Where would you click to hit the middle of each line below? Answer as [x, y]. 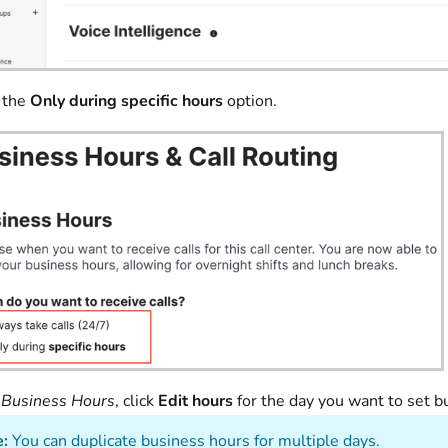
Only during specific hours [126, 101]
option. [252, 101]
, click [136, 400]
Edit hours [195, 400]
